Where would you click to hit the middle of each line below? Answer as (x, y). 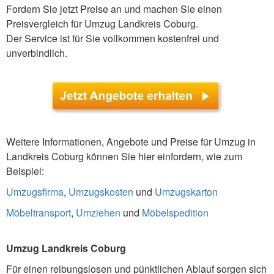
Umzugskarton (186, 192)
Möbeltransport (39, 213)
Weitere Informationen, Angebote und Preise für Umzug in (131, 142)
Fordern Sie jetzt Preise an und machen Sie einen (114, 9)
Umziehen (98, 213)
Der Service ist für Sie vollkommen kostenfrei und (113, 39)
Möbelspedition (175, 213)
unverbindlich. (37, 53)
